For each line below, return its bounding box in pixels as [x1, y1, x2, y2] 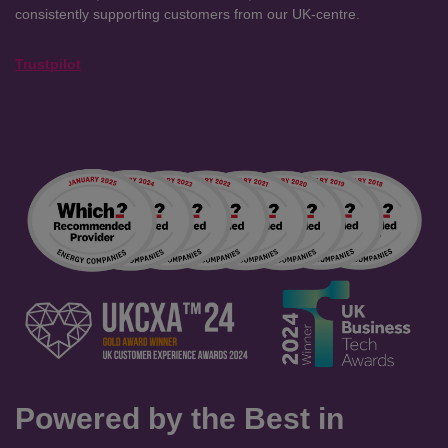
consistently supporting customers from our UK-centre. [15, 5, 360, 22]
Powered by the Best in [15, 401, 344, 435]
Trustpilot [15, 55, 81, 72]
